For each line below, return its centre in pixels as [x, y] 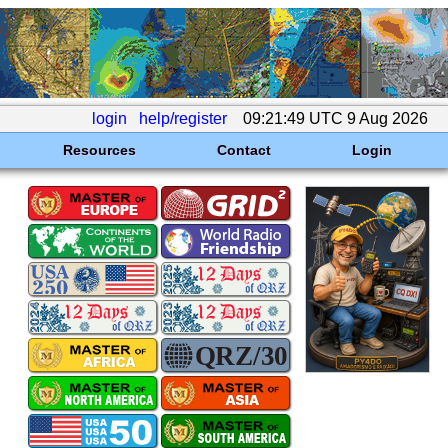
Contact [243, 150]
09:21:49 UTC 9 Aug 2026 [335, 118]
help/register [183, 118]
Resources [99, 150]
